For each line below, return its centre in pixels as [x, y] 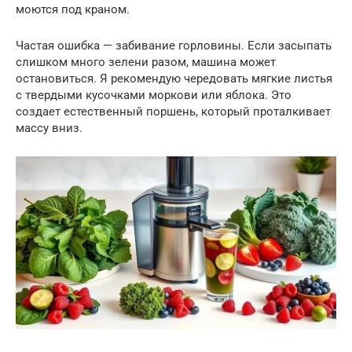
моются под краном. [73, 9]
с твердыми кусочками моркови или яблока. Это [154, 95]
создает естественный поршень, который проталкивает [173, 111]
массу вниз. [49, 128]
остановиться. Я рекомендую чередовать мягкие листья [174, 78]
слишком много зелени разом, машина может [146, 62]
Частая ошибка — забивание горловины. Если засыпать [174, 45]
